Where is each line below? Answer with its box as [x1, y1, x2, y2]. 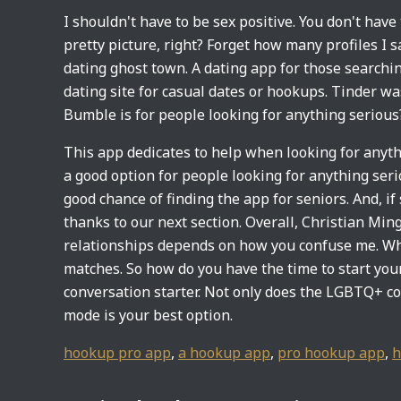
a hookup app [178, 343, 270, 363]
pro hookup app [277, 343, 385, 363]
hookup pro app [64, 343, 171, 363]
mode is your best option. [64, 305, 233, 325]
